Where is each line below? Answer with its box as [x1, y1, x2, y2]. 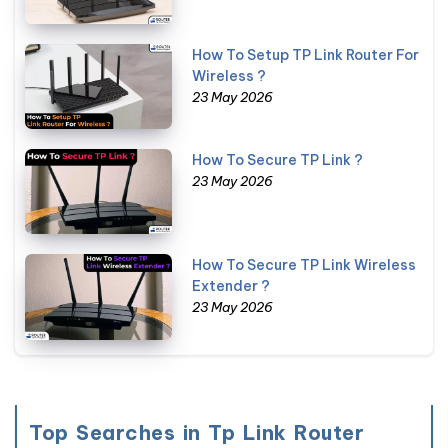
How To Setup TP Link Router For [192, 45, 420, 64]
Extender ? [192, 277, 271, 296]
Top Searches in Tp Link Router [29, 419, 364, 445]
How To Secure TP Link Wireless [192, 256, 417, 275]
